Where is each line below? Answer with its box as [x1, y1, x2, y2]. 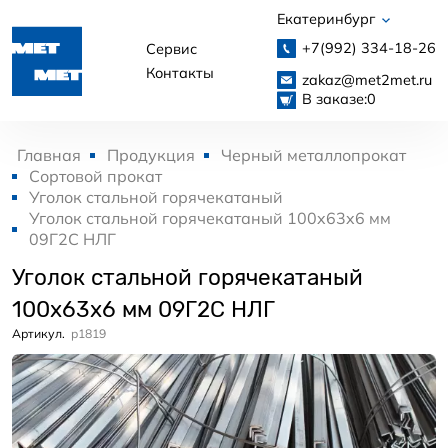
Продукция [107, 145, 195, 166]
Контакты [145, 63, 214, 82]
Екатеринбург [277, 10, 379, 28]
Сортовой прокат [29, 166, 162, 187]
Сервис [145, 39, 197, 58]
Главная [17, 145, 81, 166]
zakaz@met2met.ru [301, 70, 432, 89]
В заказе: [301, 89, 367, 108]
